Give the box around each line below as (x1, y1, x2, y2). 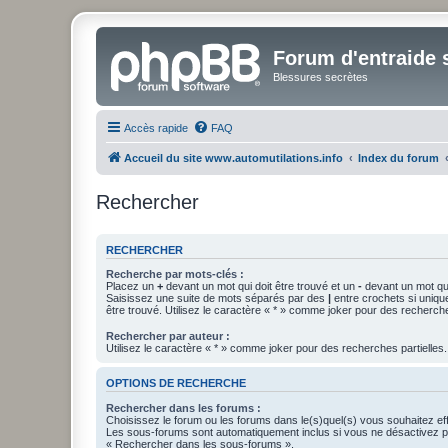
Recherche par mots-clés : (106, 268, 244, 280)
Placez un (106, 280, 157, 292)
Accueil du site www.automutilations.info (124, 151, 343, 164)
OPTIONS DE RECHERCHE (106, 377, 246, 390)
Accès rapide (124, 121, 188, 134)
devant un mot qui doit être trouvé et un (163, 280, 358, 292)
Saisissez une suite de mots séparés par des (106, 292, 328, 304)
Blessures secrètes (273, 71, 368, 83)
